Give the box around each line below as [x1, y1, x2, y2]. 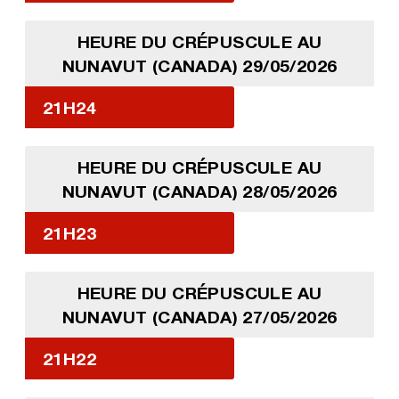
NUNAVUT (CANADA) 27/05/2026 [61, 305, 338, 327]
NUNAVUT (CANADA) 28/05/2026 [61, 180, 338, 201]
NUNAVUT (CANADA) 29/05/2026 [61, 54, 338, 76]
